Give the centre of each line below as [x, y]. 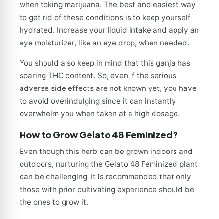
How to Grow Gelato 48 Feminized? [99, 134]
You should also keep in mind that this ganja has [105, 63]
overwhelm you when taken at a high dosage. [100, 113]
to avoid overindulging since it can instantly [98, 101]
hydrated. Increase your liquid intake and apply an [109, 30]
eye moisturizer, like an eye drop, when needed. [104, 43]
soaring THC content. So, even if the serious [98, 75]
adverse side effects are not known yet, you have [108, 88]
